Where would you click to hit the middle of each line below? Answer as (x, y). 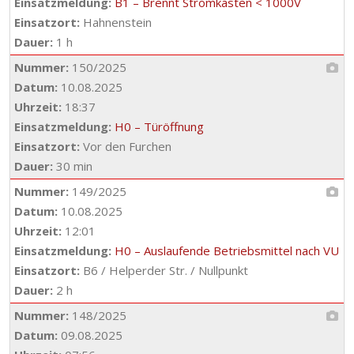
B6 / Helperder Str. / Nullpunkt (164, 270)
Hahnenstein (116, 22)
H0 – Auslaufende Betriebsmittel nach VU (227, 250)
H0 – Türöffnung (159, 126)
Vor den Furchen (126, 146)
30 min (73, 166)
